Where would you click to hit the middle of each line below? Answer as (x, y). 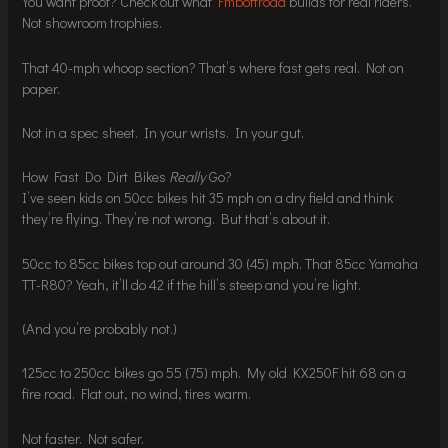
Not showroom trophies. (92, 23)
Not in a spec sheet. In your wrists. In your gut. (163, 132)
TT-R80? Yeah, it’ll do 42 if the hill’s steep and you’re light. (192, 284)
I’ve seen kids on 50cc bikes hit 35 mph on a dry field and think (208, 198)
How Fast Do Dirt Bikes (96, 177)
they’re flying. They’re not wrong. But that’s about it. (176, 219)
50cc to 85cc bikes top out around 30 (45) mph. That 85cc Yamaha (220, 263)
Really (188, 177)
